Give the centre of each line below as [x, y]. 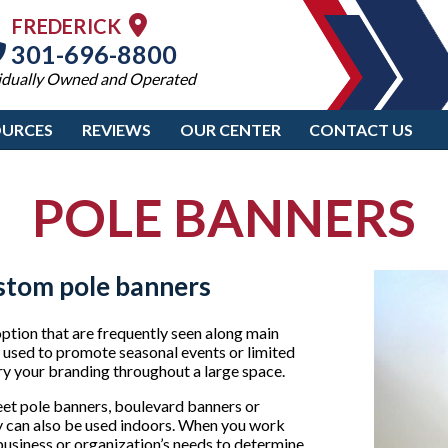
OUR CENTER [230, 129]
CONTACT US [361, 129]
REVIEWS [116, 129]
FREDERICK [70, 26]
